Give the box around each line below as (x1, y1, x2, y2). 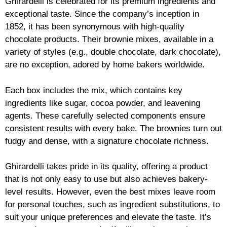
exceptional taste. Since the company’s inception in (5, 9, 199, 19)
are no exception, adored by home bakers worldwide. (5, 60, 205, 70)
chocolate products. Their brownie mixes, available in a (5, 34, 213, 45)
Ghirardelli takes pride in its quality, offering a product (5, 162, 208, 172)
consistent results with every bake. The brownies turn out (5, 123, 222, 133)
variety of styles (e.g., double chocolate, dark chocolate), (5, 47, 221, 57)
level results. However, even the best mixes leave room (5, 187, 215, 197)
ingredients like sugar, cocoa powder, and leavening (5, 98, 200, 108)
